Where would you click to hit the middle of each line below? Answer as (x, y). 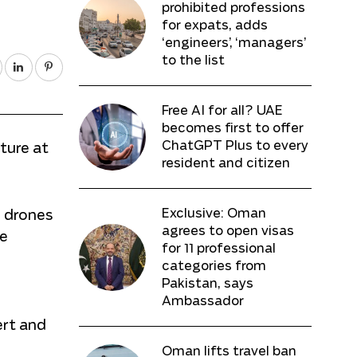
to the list (193, 61)
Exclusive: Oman (214, 214)
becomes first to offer (232, 129)
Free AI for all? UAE (222, 111)
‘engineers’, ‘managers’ (233, 43)
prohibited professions (233, 8)
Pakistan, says (207, 284)
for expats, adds (214, 26)
